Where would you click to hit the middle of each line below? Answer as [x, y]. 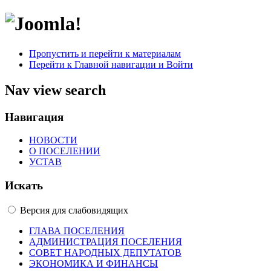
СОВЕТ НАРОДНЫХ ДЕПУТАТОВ [105, 252]
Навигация [34, 117]
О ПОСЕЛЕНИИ [65, 151]
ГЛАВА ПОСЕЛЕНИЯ [77, 230]
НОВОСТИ [53, 140]
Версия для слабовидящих [74, 210]
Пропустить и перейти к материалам [105, 53]
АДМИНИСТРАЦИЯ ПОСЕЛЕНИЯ [106, 241]
